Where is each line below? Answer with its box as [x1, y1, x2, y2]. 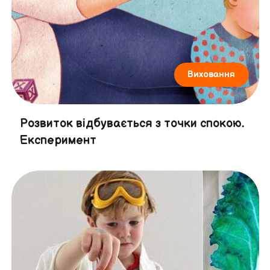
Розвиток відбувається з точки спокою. [19, 116, 244, 131]
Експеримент [19, 133, 96, 148]
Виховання [187, 69, 236, 81]
